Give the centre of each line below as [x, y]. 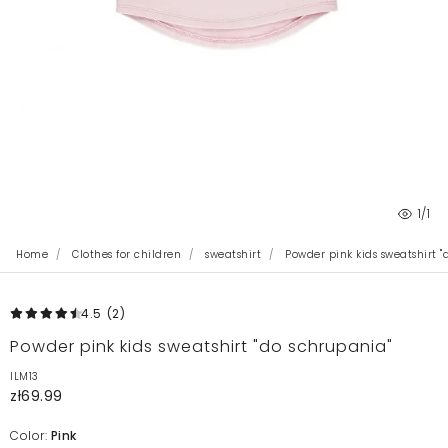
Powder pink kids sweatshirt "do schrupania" [201, 347]
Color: [30, 436]
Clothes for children [126, 255]
